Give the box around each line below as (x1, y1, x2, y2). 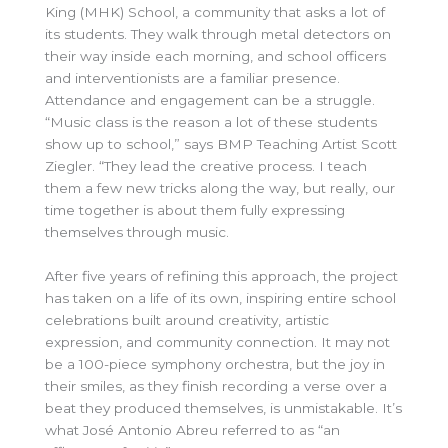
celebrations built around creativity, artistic (45, 311, 329, 328)
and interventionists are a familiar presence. (45, 69, 340, 86)
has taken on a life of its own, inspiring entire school (45, 289, 396, 306)
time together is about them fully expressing (45, 201, 345, 218)
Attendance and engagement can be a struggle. (45, 91, 375, 108)
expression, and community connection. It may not (45, 333, 390, 350)
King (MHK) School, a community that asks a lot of (45, 3, 385, 20)
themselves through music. (45, 223, 229, 240)
